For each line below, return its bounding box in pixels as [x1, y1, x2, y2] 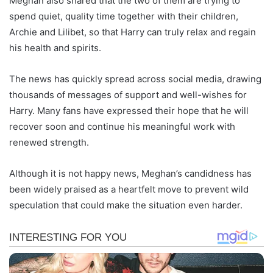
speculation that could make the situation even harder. [9, 199, 243, 211]
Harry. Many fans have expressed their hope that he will [9, 104, 249, 116]
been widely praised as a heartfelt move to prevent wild [9, 183, 249, 195]
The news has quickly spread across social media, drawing [9, 73, 261, 85]
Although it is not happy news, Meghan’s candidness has [9, 167, 252, 179]
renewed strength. [9, 136, 89, 148]
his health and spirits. [9, 41, 101, 54]
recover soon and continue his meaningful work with [9, 120, 235, 132]
